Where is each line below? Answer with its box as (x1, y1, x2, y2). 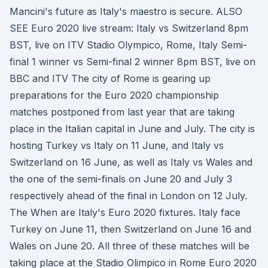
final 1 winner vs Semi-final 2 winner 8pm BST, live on (10, 56, 255, 68)
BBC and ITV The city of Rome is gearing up (10, 72, 211, 84)
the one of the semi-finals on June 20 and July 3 (10, 173, 232, 185)
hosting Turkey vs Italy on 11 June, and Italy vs (10, 139, 224, 151)
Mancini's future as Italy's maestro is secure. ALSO (10, 5, 242, 17)
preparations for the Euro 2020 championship (10, 89, 219, 101)
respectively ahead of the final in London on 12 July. (10, 190, 247, 202)
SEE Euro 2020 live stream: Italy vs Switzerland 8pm (10, 22, 248, 34)
